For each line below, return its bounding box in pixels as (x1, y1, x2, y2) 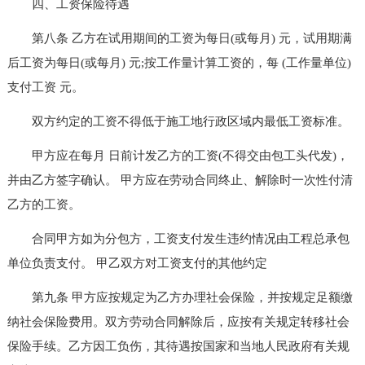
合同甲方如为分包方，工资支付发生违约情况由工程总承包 (7, 231, 350, 245)
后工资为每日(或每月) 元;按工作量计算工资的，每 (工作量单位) (7, 55, 351, 69)
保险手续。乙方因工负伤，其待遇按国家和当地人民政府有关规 (7, 339, 350, 353)
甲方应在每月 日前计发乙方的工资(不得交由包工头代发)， (7, 148, 349, 162)
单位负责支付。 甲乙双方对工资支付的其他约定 (7, 256, 267, 270)
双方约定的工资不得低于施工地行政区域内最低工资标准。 (7, 114, 350, 128)
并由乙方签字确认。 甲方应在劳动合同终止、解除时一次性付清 (7, 173, 353, 187)
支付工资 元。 (7, 80, 84, 94)
